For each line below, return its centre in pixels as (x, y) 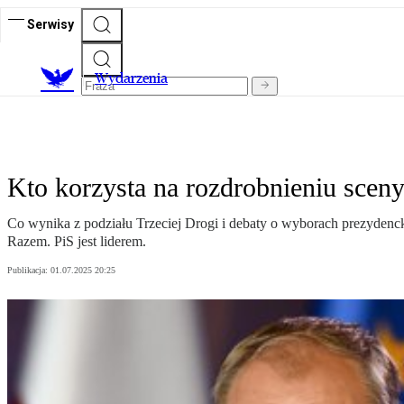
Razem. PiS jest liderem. (77, 242)
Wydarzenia (131, 78)
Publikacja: (29, 271)
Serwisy (50, 24)
